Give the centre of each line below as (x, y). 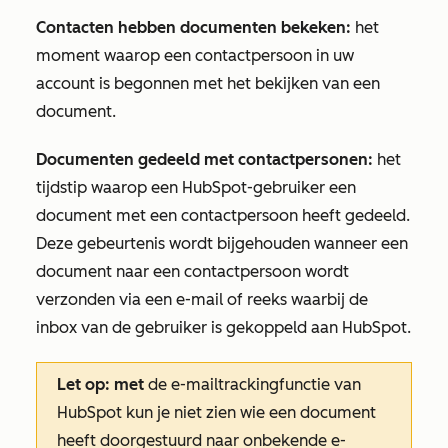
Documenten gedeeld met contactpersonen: (204, 159)
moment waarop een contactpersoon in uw (195, 55)
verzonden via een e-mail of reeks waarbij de (202, 299)
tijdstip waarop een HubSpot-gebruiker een (196, 187)
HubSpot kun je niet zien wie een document (216, 412)
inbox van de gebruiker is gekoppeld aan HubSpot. (223, 327)
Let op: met (100, 384)
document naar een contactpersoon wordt (192, 271)
